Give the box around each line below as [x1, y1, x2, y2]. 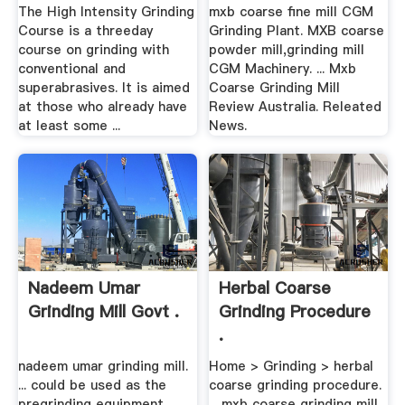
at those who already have [17, 98, 187, 117]
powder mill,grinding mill [209, 41, 365, 60]
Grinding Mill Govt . [27, 299, 179, 323]
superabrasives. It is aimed [17, 79, 190, 98]
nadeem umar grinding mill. [17, 357, 188, 376]
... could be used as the [17, 376, 166, 395]
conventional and [17, 60, 126, 79]
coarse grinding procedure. [209, 376, 382, 395]
